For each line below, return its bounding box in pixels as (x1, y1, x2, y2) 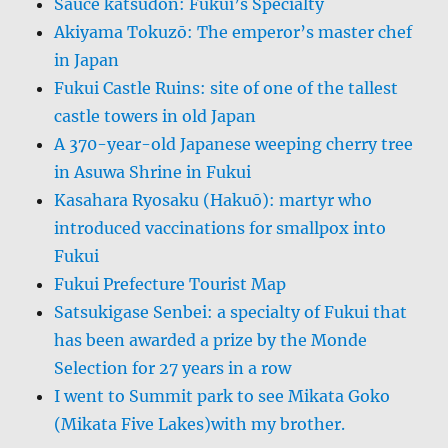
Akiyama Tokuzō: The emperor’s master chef (54, 21, 413, 42)
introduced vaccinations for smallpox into (54, 217, 387, 238)
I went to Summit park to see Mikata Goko (54, 385, 391, 406)
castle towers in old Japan (54, 105, 257, 126)
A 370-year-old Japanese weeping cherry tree (54, 133, 414, 154)
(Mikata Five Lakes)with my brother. (54, 413, 346, 434)
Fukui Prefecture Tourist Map (54, 273, 287, 294)
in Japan (54, 49, 120, 70)
